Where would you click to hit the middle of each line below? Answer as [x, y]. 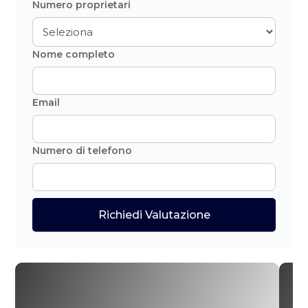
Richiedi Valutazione [154, 214]
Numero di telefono [82, 150]
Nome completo [74, 54]
